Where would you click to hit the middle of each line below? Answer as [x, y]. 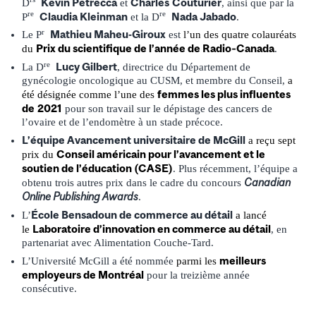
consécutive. [49, 288]
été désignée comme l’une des [90, 95]
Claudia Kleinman [84, 16]
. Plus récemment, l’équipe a [235, 169]
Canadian [267, 183]
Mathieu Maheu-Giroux [108, 35]
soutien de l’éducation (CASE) [97, 169]
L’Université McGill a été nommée [99, 261]
